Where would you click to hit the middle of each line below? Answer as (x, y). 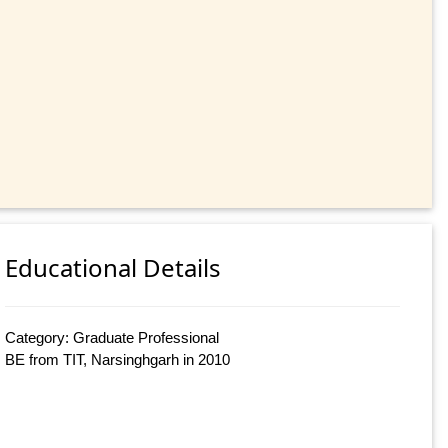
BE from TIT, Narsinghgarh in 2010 (118, 359)
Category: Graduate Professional (112, 337)
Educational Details (113, 267)
